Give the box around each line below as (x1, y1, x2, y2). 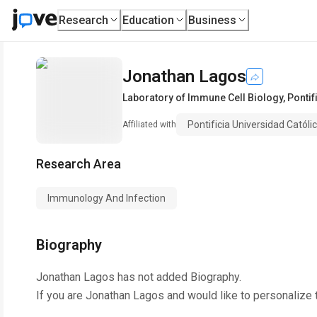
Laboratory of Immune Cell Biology (122, 92, 283, 103)
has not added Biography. (115, 270, 241, 284)
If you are (36, 289, 86, 302)
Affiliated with (122, 120, 176, 129)
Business (188, 13, 237, 27)
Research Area (36, 156, 121, 171)
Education (122, 13, 175, 27)
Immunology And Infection (47, 192, 166, 204)
